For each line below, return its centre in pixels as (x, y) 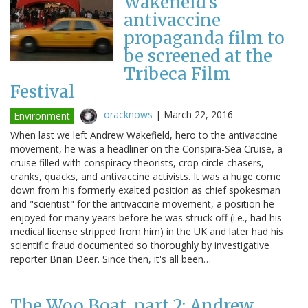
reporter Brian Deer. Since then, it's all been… (111, 258)
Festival (43, 91)
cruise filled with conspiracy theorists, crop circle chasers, (137, 162)
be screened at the (198, 56)
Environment (42, 115)
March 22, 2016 (198, 114)
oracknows (128, 114)
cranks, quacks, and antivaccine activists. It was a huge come (146, 176)
